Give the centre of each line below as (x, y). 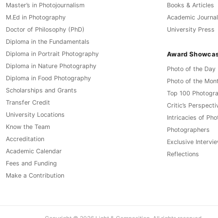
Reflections (183, 154)
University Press (191, 30)
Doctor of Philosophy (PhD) (45, 30)
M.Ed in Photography (36, 18)
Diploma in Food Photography (48, 78)
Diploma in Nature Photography (51, 66)
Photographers (188, 130)
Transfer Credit (28, 103)
